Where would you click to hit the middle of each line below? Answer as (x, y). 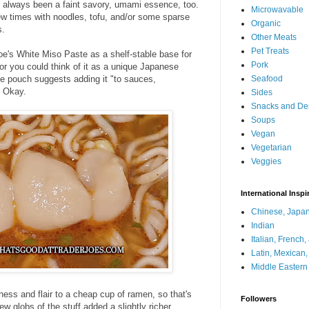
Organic (266, 23)
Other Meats (274, 37)
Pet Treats (270, 51)
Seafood (267, 79)
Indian (263, 226)
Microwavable (277, 10)
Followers (259, 299)
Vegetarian (271, 148)
